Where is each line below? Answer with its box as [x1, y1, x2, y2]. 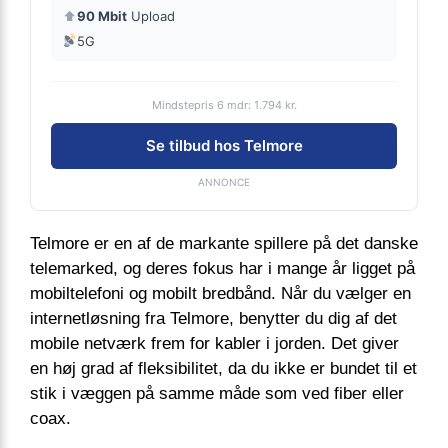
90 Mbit [77, 7, 127, 24]
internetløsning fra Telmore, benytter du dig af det [30, 308, 397, 328]
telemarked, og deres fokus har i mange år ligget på [30, 258, 415, 278]
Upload [127, 7, 175, 24]
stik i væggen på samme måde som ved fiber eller [30, 383, 404, 403]
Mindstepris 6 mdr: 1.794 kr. [151, 97, 297, 112]
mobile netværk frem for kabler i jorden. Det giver [30, 333, 399, 353]
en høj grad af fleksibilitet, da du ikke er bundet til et [30, 358, 417, 378]
